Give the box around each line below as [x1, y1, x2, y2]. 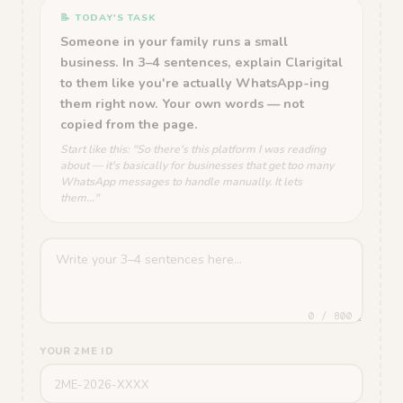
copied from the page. [60, 115, 198, 133]
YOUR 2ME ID [40, 345, 114, 358]
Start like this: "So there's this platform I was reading [60, 142, 326, 157]
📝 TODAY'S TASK [60, 11, 156, 24]
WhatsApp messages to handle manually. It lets [60, 175, 302, 189]
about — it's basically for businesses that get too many [60, 158, 334, 173]
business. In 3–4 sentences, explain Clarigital [60, 53, 343, 71]
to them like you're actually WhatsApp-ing [60, 74, 329, 92]
